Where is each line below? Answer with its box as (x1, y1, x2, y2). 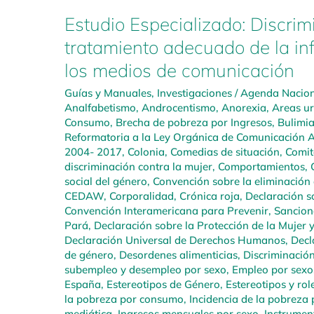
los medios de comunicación (64, 59, 294, 83)
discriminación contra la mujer (64, 160, 212, 174)
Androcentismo (142, 101, 216, 115)
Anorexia (221, 101, 266, 115)
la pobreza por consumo (64, 292, 184, 306)
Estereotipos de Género (107, 278, 220, 292)
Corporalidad (109, 189, 174, 203)
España (64, 278, 101, 292)
